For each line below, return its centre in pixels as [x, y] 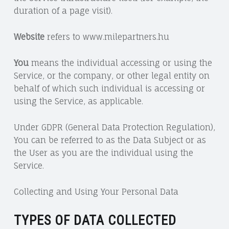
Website [29, 37]
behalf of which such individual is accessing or [109, 89]
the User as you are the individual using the [103, 153]
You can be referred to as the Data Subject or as [110, 140]
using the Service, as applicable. [78, 101]
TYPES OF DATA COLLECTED [95, 220]
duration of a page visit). [63, 11]
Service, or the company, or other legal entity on [111, 76]
